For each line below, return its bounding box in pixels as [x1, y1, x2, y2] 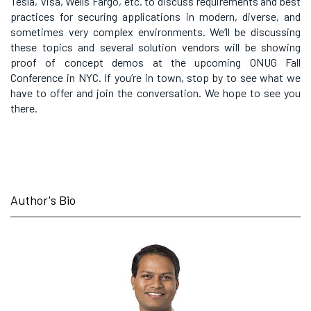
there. [10, 101, 37, 115]
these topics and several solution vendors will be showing [10, 40, 301, 53]
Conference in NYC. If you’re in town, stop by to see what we [10, 71, 301, 84]
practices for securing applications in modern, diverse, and [10, 10, 301, 23]
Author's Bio [10, 192, 76, 208]
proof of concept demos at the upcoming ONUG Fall [10, 56, 301, 69]
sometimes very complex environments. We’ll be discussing [10, 25, 301, 38]
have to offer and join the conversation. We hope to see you [10, 86, 301, 99]
